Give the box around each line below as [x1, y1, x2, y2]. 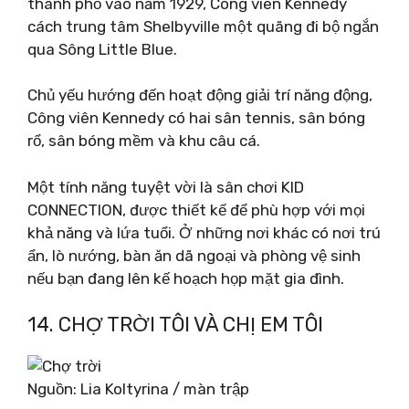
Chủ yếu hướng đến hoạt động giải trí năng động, [27, 86, 372, 104]
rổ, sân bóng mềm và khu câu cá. [27, 131, 260, 150]
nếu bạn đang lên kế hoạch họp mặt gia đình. [27, 268, 344, 288]
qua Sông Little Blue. [27, 39, 177, 58]
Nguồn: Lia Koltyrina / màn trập [27, 380, 249, 398]
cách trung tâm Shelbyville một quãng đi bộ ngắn [27, 16, 379, 36]
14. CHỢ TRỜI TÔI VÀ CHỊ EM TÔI [27, 312, 323, 337]
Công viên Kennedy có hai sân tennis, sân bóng [27, 109, 365, 127]
